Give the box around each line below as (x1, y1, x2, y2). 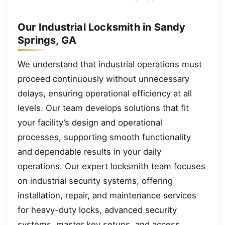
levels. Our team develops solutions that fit (18, 103, 189, 114)
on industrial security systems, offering (18, 176, 173, 186)
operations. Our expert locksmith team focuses (18, 161, 205, 172)
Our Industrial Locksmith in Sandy (18, 21, 186, 34)
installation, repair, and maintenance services (18, 190, 196, 201)
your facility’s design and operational (18, 118, 162, 128)
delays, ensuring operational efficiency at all (18, 88, 192, 99)
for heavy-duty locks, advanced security (18, 205, 177, 215)
